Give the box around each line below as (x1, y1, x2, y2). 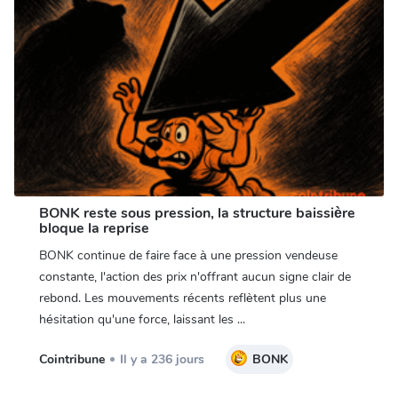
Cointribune (38, 350, 105, 368)
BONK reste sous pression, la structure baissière (38, 203, 355, 223)
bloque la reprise (38, 218, 149, 238)
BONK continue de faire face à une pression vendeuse (38, 246, 338, 264)
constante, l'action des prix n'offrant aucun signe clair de (38, 267, 351, 285)
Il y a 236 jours (119, 350, 204, 368)
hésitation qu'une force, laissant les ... (38, 310, 245, 328)
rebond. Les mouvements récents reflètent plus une (38, 289, 326, 306)
